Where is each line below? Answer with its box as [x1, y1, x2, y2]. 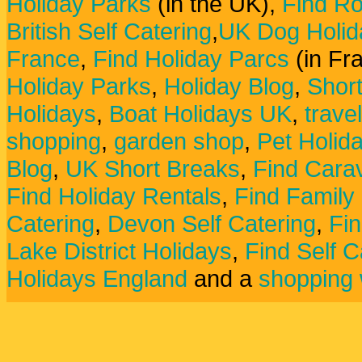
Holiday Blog [164, 73, 294, 99]
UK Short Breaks [65, 155, 240, 182]
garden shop [114, 128, 244, 154]
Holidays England [6, 265, 187, 292]
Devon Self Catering [107, 210, 316, 237]
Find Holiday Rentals [6, 183, 221, 209]
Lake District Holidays [6, 238, 232, 264]
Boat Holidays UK [109, 100, 292, 127]
